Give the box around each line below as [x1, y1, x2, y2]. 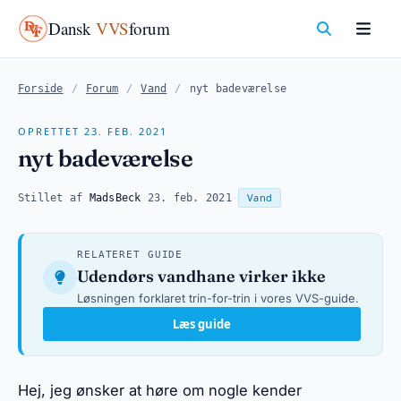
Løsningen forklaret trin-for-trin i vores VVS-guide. [77, 291, 359, 305]
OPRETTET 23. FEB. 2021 [18, 124, 167, 138]
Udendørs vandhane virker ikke [77, 266, 326, 286]
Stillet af [18, 192, 90, 204]
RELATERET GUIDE [77, 249, 183, 260]
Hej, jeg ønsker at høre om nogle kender [18, 381, 302, 399]
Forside [18, 82, 64, 95]
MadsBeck [89, 192, 141, 204]
